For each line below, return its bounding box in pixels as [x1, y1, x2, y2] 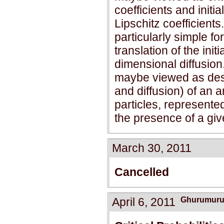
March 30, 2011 [112, 141, 191, 154]
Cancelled [114, 165, 169, 178]
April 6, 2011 [112, 195, 175, 208]
